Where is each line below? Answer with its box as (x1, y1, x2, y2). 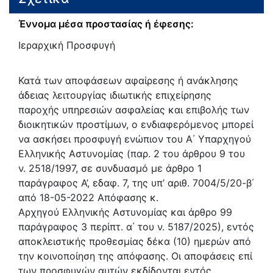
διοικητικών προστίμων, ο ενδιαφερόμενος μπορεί (18, 118, 253, 130)
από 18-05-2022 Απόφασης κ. (18, 191, 158, 204)
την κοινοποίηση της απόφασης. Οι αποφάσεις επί (18, 249, 252, 262)
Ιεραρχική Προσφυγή (18, 38, 115, 51)
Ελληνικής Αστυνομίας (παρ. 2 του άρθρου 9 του (18, 147, 245, 160)
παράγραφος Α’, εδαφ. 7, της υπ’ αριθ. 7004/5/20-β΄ (18, 176, 254, 189)
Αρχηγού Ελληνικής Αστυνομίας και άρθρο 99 (18, 205, 232, 218)
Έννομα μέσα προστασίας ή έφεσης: (18, 18, 194, 30)
